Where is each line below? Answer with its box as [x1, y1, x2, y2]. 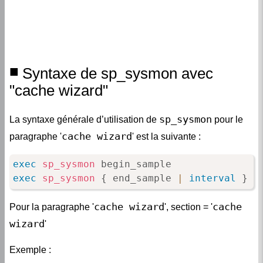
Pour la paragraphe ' [9, 201, 94, 212]
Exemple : [9, 244, 51, 255]
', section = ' [164, 201, 213, 212]
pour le [212, 114, 243, 124]
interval [188, 173, 236, 184]
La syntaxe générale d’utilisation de [9, 114, 159, 124]
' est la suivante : [132, 131, 201, 141]
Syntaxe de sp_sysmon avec [22, 65, 213, 82]
